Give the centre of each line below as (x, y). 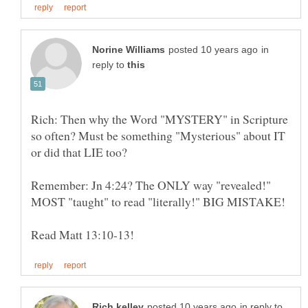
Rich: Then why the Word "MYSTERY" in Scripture (159, 119)
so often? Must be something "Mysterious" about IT (158, 135)
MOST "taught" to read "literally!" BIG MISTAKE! (158, 201)
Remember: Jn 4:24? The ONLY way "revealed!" (153, 185)
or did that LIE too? (81, 152)
